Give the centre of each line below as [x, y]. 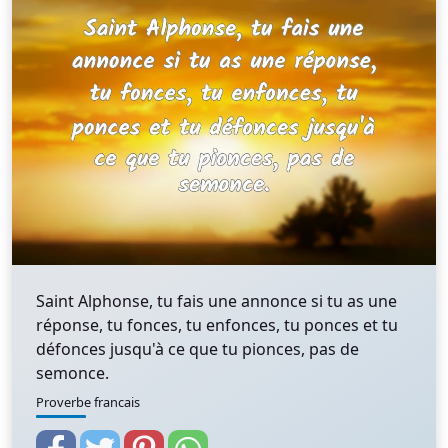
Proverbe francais [88, 402]
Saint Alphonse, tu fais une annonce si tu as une [216, 301]
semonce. [72, 373]
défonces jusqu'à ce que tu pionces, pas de [197, 349]
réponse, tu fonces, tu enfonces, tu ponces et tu [217, 325]
